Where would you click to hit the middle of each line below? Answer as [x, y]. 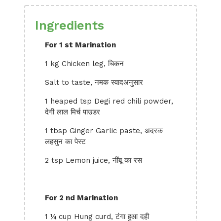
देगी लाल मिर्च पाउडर [73, 112]
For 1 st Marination [80, 45]
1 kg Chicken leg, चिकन [84, 64]
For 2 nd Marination [81, 198]
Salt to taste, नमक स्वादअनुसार [94, 82]
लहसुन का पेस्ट [65, 142]
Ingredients [70, 25]
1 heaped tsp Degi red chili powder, [109, 101]
